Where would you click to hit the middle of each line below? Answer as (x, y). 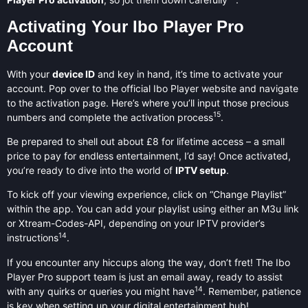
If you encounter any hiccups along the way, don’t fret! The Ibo (148, 262)
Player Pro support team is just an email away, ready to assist (145, 276)
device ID (74, 74)
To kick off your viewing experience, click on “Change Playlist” (146, 195)
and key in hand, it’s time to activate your (189, 74)
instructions (33, 238)
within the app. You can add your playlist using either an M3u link (153, 209)
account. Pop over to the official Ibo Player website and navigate (153, 88)
